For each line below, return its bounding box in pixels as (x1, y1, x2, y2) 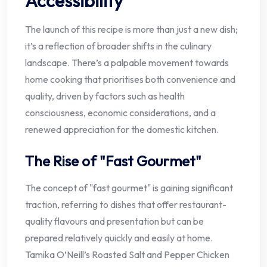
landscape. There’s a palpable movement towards (25, 56, 229, 69)
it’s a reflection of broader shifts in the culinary (25, 39, 212, 52)
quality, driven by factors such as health (25, 89, 185, 102)
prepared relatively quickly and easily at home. (25, 231, 213, 244)
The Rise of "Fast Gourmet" (25, 151, 201, 170)
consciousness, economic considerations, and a (25, 106, 216, 119)
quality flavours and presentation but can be (25, 215, 204, 227)
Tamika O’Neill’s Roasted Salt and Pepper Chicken (25, 248, 229, 260)
